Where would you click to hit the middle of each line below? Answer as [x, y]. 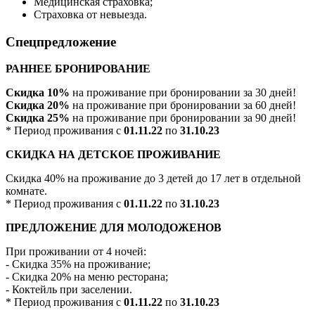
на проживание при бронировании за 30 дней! [183, 93]
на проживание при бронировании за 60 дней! [183, 105]
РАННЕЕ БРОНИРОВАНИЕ [78, 69]
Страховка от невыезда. [90, 14]
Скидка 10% [38, 93]
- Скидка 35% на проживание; [78, 264]
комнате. [26, 191]
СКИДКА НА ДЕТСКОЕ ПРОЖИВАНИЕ [113, 155]
